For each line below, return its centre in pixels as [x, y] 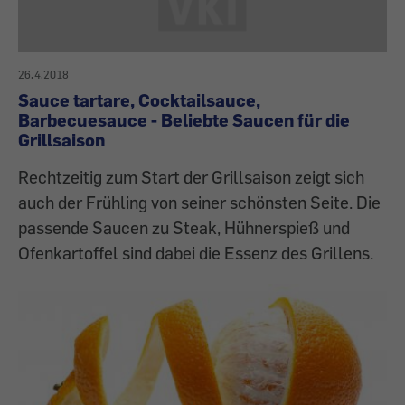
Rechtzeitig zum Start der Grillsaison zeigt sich [191, 177]
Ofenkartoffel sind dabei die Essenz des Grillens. [196, 253]
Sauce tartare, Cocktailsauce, [139, 100]
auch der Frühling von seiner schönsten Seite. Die [199, 202]
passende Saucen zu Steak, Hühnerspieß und [184, 228]
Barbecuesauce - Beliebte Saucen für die [184, 120]
